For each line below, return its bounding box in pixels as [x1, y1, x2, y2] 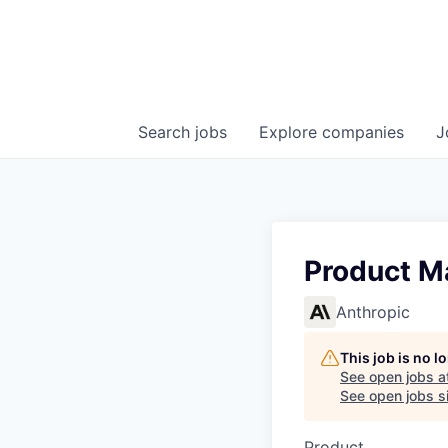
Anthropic [336, 302, 410, 322]
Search [138, 122, 195, 142]
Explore [259, 122, 322, 142]
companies [322, 122, 404, 142]
